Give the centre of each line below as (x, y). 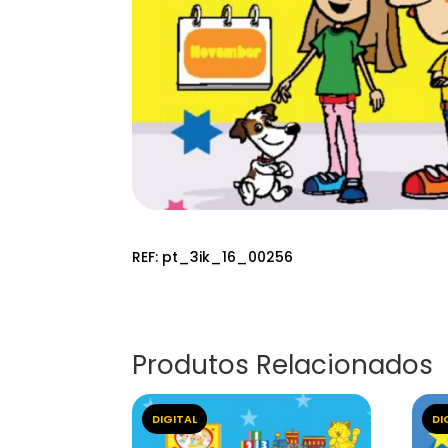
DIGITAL (174, 419)
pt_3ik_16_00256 (227, 256)
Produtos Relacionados (282, 365)
